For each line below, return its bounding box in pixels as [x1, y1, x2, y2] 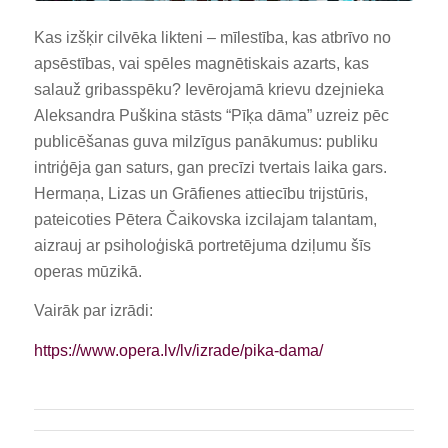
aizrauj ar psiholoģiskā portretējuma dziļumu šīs [33, 236, 371, 254]
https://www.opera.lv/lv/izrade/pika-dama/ [33, 341, 323, 359]
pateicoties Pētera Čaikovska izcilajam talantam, [33, 210, 377, 228]
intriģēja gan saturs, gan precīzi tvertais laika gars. [33, 158, 387, 176]
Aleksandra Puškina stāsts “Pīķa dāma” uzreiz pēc [33, 106, 389, 124]
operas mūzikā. [33, 262, 142, 280]
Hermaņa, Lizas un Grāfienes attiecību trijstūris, [33, 184, 368, 202]
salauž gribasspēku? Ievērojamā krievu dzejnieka [33, 80, 384, 98]
